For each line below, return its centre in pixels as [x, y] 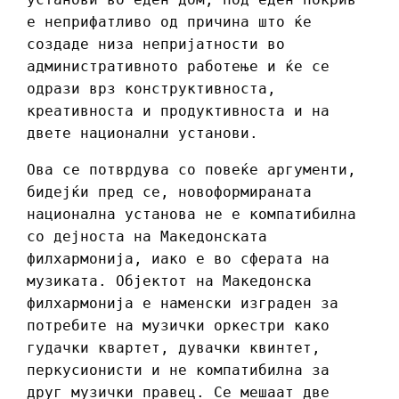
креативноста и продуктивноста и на [178, 111]
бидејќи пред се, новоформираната [169, 192]
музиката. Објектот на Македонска [169, 281]
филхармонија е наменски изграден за [183, 304]
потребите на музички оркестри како [178, 326]
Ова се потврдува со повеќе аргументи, [191, 170]
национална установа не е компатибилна [191, 215]
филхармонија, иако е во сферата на [178, 259]
